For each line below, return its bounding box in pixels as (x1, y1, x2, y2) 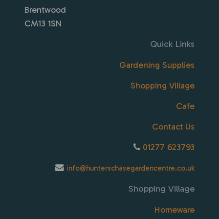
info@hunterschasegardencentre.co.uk (66, 164, 195, 173)
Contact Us (152, 121, 195, 132)
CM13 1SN (24, 18, 62, 29)
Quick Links (148, 39, 195, 50)
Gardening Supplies (119, 60, 195, 71)
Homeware (154, 204, 195, 216)
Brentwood (24, 4, 66, 16)
